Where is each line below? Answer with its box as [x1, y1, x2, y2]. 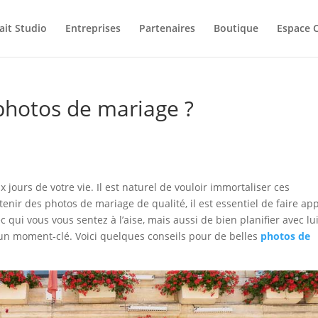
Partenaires [139, 21, 195, 35]
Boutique [214, 21, 258, 35]
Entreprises [65, 21, 121, 35]
